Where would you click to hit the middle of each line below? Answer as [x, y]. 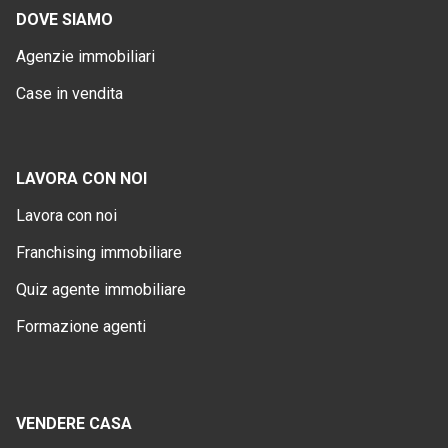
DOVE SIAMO [64, 19]
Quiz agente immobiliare [101, 289]
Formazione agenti [81, 326]
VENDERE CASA [74, 423]
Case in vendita [69, 93]
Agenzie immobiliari [85, 56]
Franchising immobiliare [99, 252]
